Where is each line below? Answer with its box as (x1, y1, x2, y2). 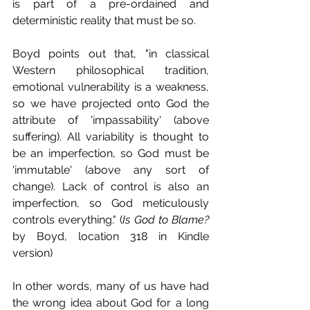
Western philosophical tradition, (12, 64, 209, 77)
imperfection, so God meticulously (12, 197, 209, 210)
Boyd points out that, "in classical (12, 47, 209, 61)
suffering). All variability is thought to (12, 130, 209, 144)
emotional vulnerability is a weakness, (12, 80, 209, 94)
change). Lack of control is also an (12, 180, 209, 194)
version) (12, 246, 53, 260)
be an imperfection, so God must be (12, 147, 209, 161)
